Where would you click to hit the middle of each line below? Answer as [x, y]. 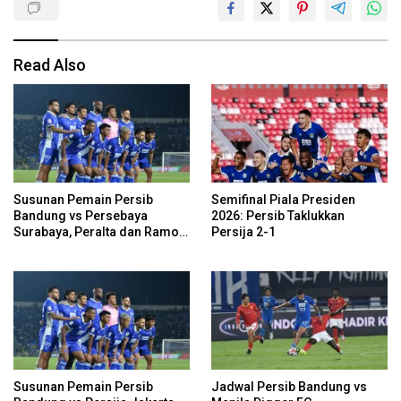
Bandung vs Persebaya [81, 215]
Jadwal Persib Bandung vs [289, 387]
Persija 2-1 [243, 231]
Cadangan [43, 247]
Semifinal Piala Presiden [283, 199]
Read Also [50, 64]
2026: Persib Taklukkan [278, 215]
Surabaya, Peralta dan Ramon [100, 231]
